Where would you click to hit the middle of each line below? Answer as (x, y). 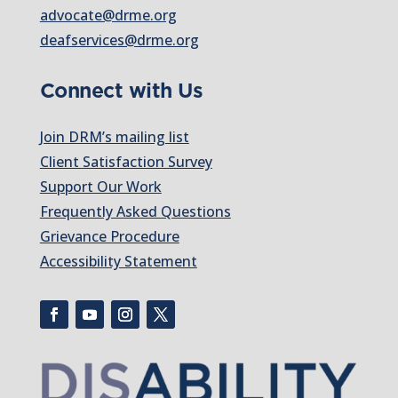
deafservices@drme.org (119, 40)
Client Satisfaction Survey (126, 162)
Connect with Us (121, 91)
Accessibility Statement (118, 262)
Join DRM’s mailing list (114, 137)
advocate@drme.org (108, 16)
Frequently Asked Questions (135, 212)
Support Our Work (100, 187)
